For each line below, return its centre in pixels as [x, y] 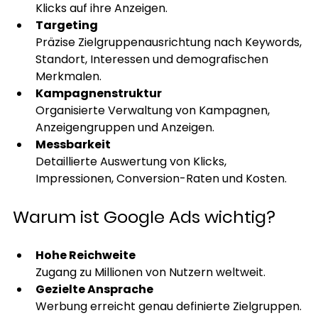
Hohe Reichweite [85, 256]
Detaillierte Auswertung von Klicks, [132, 162]
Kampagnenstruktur [98, 94]
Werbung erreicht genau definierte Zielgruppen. [168, 307]
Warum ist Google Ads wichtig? [144, 217]
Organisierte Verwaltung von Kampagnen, [154, 111]
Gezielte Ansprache [94, 290]
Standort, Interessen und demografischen [153, 60]
